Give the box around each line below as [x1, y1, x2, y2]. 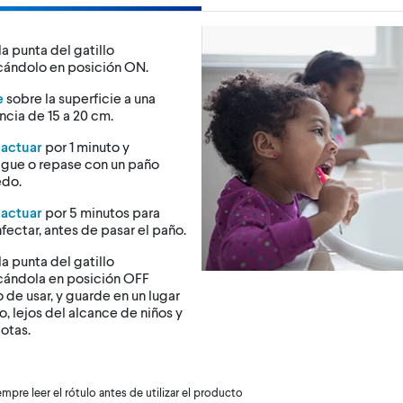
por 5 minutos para [42, 202, 161, 220]
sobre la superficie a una [4, 88, 157, 106]
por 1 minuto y [42, 137, 130, 155]
